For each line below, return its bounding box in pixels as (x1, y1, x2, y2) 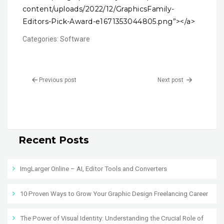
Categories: (22, 35, 60, 43)
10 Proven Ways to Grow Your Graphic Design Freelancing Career (20, 189, 208, 197)
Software (60, 35, 90, 43)
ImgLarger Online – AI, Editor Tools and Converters (20, 165, 167, 173)
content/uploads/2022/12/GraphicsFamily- (22, 4, 174, 14)
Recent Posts (18, 134, 89, 146)
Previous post (38, 76, 76, 83)
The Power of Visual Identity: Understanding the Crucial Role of (20, 214, 203, 222)
